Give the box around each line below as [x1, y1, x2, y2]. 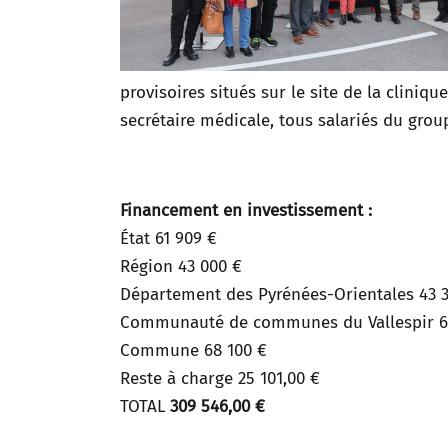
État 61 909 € [120, 228, 217, 249]
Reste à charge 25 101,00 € [120, 368, 320, 389]
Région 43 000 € [120, 256, 242, 277]
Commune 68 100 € [120, 340, 267, 361]
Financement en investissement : [120, 200, 372, 221]
